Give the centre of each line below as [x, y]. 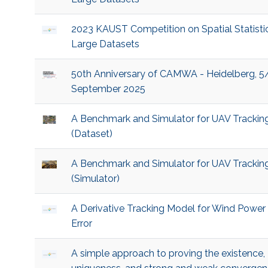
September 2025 [108, 89]
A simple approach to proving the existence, [168, 254]
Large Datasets [105, 44]
